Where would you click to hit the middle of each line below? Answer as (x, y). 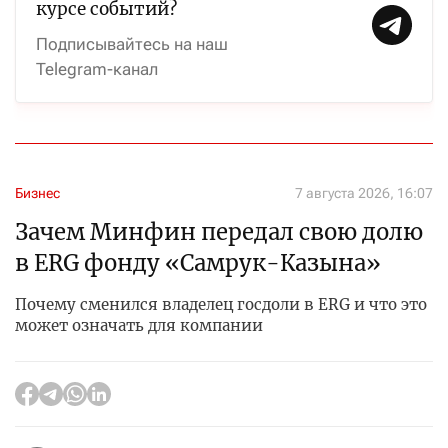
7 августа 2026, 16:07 (364, 193)
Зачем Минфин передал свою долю (219, 232)
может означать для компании (139, 325)
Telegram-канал (97, 69)
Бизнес (37, 193)
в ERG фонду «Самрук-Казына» (198, 263)
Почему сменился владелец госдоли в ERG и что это (221, 304)
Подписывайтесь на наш (132, 44)
